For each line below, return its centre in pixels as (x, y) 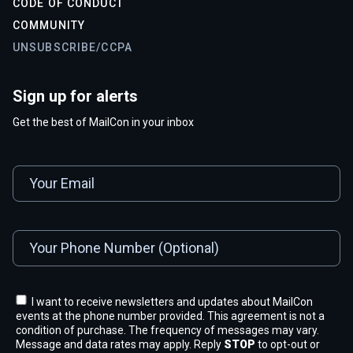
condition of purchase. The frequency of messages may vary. (167, 330)
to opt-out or (288, 344)
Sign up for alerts (75, 96)
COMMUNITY (49, 25)
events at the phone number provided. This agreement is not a (170, 316)
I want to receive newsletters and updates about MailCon (172, 301)
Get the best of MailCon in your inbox (103, 122)
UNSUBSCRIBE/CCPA (72, 47)
